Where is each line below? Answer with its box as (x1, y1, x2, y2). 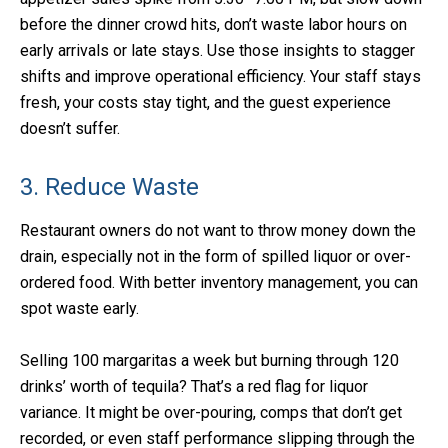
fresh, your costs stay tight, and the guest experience (20, 93, 391, 113)
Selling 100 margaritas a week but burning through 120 (20, 351, 399, 371)
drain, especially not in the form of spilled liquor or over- (20, 247, 411, 267)
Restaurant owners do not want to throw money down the (20, 221, 416, 241)
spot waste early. (20, 299, 139, 319)
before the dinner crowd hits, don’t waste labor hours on (20, 15, 407, 35)
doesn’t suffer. (20, 119, 120, 139)
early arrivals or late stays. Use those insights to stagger (20, 41, 415, 61)
